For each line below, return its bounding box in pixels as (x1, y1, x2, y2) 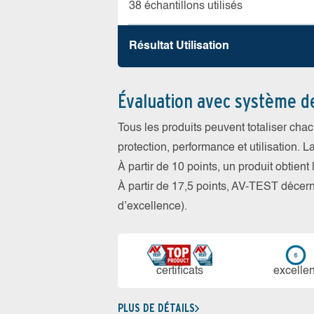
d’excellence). (118, 201, 187, 212)
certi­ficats (156, 266, 204, 277)
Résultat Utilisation (129, 41, 229, 52)
